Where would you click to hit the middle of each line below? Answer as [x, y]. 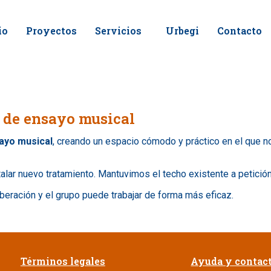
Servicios [118, 31]
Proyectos [51, 31]
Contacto [240, 31]
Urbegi [182, 31]
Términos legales [63, 261]
